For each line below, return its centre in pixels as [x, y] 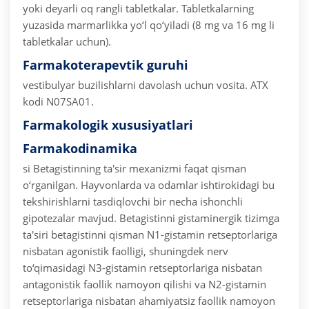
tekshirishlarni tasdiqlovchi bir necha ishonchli [133, 202]
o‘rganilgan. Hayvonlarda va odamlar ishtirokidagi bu [149, 185]
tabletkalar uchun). [67, 42]
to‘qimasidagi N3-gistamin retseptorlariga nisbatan [142, 268]
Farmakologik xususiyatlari [108, 125]
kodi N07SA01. [58, 102]
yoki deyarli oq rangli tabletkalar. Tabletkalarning [138, 9]
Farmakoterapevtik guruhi [106, 65]
